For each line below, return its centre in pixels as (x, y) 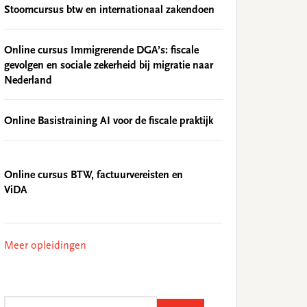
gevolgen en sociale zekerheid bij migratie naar (109, 65)
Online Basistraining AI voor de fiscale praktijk (109, 121)
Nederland (28, 81)
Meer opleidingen (45, 246)
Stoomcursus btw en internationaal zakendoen (109, 10)
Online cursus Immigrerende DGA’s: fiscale (101, 50)
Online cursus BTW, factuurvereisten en (94, 175)
